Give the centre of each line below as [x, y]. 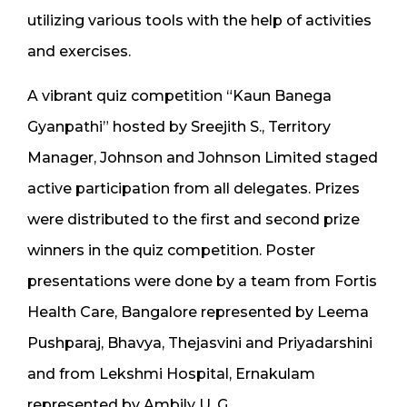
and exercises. [79, 52]
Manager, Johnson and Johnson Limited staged [203, 158]
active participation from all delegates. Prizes [194, 189]
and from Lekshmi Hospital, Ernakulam [171, 374]
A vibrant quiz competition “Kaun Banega [179, 96]
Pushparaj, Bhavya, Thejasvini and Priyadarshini [200, 343]
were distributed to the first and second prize [194, 220]
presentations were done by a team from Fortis [202, 282]
